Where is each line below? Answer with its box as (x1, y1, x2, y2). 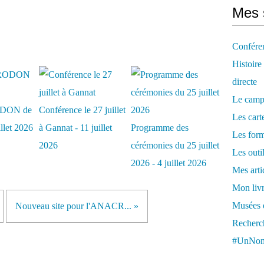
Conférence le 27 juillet (39, 105, 126, 115)
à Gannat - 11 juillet (39, 123, 112, 133)
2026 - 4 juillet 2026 (131, 158, 206, 168)
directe (232, 77, 257, 87)
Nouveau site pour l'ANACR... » (15, 201, 138, 211)
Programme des (131, 123, 189, 133)
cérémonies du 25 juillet (131, 140, 219, 150)
